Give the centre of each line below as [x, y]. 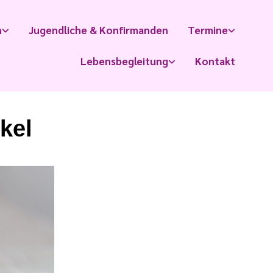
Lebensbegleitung [124, 61]
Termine [208, 30]
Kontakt [215, 61]
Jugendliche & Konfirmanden [98, 30]
